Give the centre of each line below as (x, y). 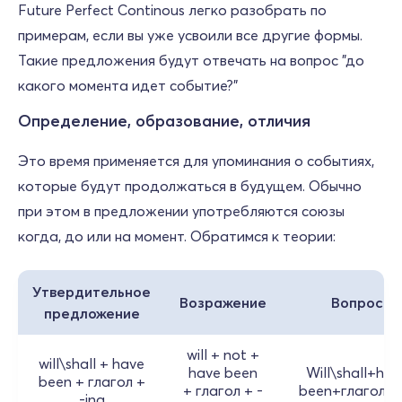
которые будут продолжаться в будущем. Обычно (190, 186)
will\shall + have (92, 363)
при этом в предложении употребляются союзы (181, 211)
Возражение (223, 302)
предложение (92, 313)
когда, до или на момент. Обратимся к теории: (177, 236)
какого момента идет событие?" (128, 85)
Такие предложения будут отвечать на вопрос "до (191, 60)
